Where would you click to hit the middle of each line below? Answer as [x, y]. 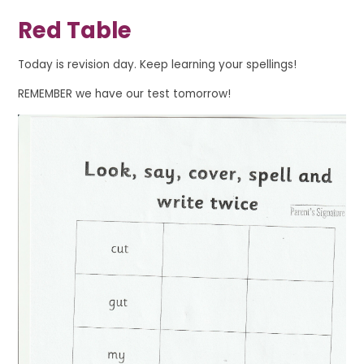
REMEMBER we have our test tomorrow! [125, 94]
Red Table [75, 30]
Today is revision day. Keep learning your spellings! [158, 64]
